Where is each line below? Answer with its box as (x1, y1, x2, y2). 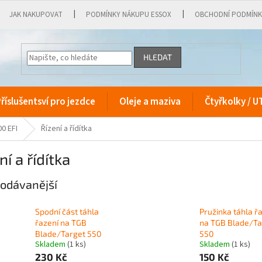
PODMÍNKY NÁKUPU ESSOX (86, 9, 172, 20)
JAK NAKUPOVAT (9, 9, 63, 20)
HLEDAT (143, 52, 173, 63)
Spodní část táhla (35, 206, 99, 217)
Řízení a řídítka (41, 123, 92, 135)
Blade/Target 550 (35, 229, 101, 239)
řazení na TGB (35, 218, 87, 228)
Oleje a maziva (119, 95, 181, 109)
